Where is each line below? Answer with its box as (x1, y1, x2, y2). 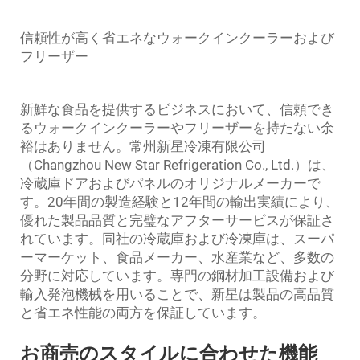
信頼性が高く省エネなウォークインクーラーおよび (20, 30, 334, 46)
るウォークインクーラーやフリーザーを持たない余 (20, 120, 334, 136)
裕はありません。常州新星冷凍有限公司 (20, 138, 266, 154)
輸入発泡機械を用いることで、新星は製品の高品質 (20, 286, 334, 302)
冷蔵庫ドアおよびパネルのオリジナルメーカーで (20, 175, 321, 191)
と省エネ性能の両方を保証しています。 (20, 305, 266, 321)
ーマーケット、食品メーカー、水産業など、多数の (20, 249, 334, 265)
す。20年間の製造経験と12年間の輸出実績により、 (20, 194, 339, 210)
